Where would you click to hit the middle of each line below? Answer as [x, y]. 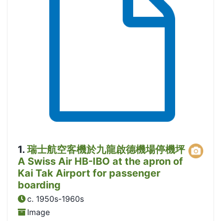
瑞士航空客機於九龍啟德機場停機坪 [106, 150]
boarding [39, 185]
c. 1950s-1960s [56, 199]
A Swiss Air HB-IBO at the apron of [100, 162]
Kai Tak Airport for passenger [89, 173]
